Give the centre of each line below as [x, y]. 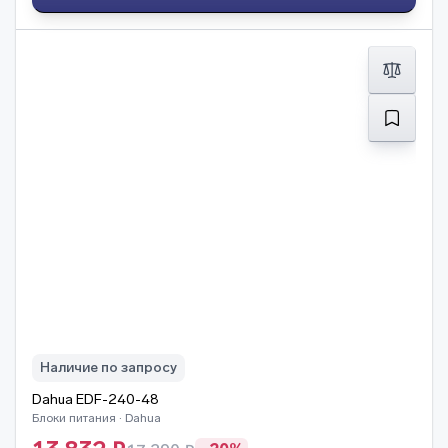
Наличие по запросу [108, 367]
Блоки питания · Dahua [96, 418]
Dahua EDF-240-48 [95, 399]
